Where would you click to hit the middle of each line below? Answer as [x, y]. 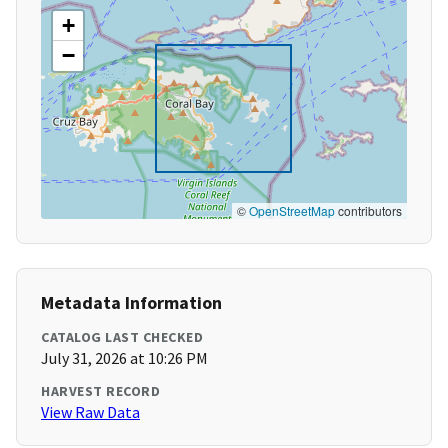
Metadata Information [131, 303]
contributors [368, 211]
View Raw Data [90, 412]
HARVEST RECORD [100, 391]
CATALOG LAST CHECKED [122, 337]
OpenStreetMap [292, 211]
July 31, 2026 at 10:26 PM [124, 358]
